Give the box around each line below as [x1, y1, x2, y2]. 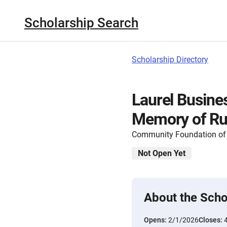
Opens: [144, 216, 168, 224]
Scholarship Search [24, 15, 138, 30]
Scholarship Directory [132, 55, 208, 64]
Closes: [199, 216, 224, 224]
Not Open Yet [138, 148, 185, 158]
